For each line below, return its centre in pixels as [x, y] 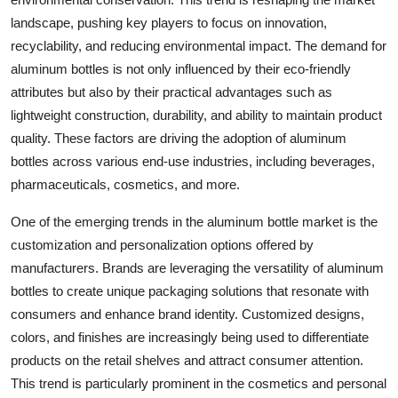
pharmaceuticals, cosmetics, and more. [125, 184]
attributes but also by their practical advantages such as [171, 92]
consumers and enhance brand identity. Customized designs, [187, 314]
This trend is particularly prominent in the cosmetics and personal [199, 383]
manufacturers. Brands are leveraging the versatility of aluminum [197, 268]
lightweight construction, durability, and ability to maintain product [196, 115]
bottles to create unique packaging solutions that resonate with [190, 291]
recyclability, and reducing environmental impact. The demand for [199, 46]
